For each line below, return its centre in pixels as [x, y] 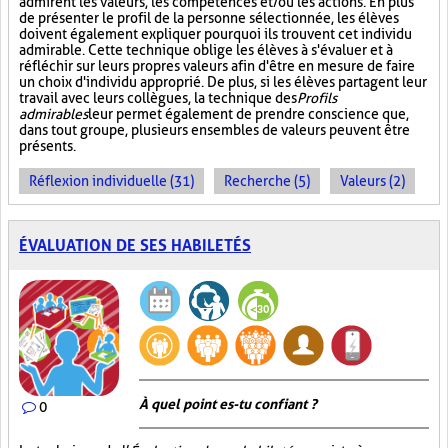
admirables [53, 114]
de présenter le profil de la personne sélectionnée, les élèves [209, 18]
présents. [47, 146]
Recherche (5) [267, 181]
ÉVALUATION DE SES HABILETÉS [135, 245]
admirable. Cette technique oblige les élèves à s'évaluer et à [206, 50]
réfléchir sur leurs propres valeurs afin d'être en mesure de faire [217, 66]
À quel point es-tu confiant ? [228, 404]
